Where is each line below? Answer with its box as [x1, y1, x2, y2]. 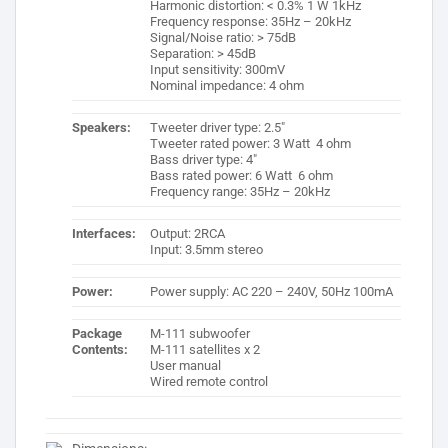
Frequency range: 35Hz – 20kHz [149, 184, 330, 200]
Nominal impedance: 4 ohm [149, 78, 304, 94]
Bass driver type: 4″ [149, 152, 257, 168]
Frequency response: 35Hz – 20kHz [149, 14, 351, 30]
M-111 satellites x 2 [149, 342, 260, 358]
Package [72, 326, 123, 342]
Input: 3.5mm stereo [149, 242, 263, 258]
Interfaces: [72, 226, 137, 242]
